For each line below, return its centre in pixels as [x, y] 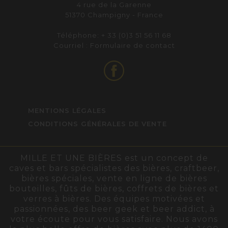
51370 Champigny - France [114, 15]
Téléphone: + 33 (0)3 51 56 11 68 [114, 35]
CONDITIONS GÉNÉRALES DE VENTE [97, 124]
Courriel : [72, 45]
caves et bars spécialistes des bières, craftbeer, [114, 168]
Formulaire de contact [132, 45]
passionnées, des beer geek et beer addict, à [114, 209]
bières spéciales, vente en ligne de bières [114, 179]
